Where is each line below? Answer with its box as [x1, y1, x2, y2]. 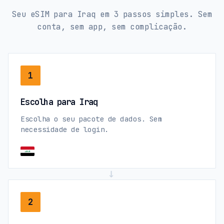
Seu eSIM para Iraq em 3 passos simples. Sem [11, 9, 212, 20]
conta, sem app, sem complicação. [37, 21, 187, 32]
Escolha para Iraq [20, 96, 98, 108]
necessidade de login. [20, 124, 109, 134]
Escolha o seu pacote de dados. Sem [20, 113, 162, 123]
